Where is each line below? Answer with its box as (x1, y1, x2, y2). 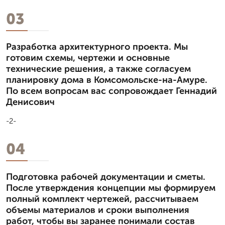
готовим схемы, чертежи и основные (6, 52, 170, 63)
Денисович (6, 96, 55, 107)
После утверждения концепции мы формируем (6, 182, 215, 193)
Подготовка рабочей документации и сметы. (6, 171, 205, 182)
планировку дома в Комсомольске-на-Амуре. (6, 74, 207, 85)
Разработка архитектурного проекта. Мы (6, 41, 188, 52)
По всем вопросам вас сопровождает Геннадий (6, 85, 217, 96)
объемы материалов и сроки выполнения (6, 204, 189, 215)
